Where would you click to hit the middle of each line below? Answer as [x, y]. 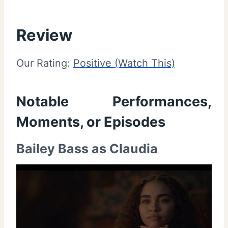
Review [44, 35]
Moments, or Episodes [91, 122]
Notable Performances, [114, 102]
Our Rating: [45, 63]
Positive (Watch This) [124, 63]
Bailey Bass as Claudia [87, 148]
